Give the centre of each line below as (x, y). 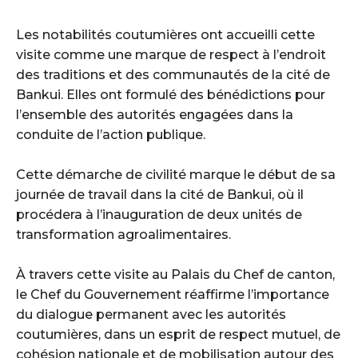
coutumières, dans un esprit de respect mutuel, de (178, 335)
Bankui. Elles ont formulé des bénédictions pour (171, 95)
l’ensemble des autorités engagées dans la (155, 115)
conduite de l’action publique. (111, 135)
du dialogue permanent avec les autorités (151, 315)
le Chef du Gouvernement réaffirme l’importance (173, 295)
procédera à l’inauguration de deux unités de (159, 215)
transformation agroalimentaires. (123, 235)
